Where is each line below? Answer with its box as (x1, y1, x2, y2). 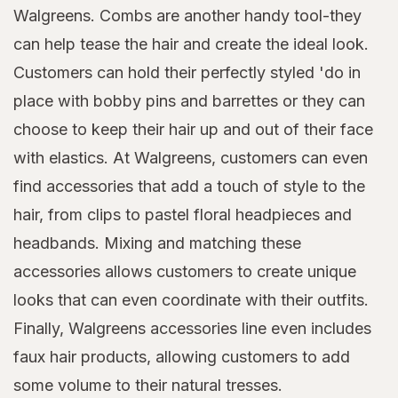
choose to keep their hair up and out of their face (13, 120, 373, 139)
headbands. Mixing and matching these (13, 234, 301, 253)
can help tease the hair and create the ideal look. (13, 35, 369, 54)
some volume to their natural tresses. (13, 376, 283, 395)
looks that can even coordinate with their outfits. (13, 291, 369, 310)
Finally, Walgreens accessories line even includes (13, 319, 371, 338)
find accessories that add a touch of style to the (13, 177, 365, 196)
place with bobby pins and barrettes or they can (13, 92, 365, 111)
